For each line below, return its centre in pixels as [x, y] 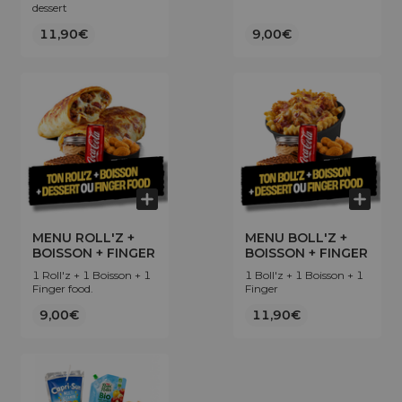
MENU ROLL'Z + [83, 238]
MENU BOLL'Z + [296, 238]
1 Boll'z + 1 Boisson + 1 [304, 275]
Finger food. [63, 288]
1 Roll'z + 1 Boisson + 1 [92, 275]
